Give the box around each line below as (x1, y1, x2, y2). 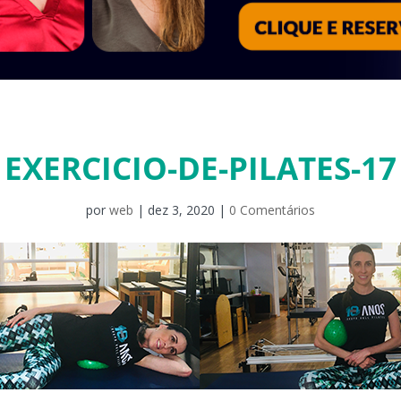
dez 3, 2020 (148, 200, 215, 218)
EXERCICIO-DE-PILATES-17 (4, 146, 397, 189)
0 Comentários (229, 200, 315, 218)
